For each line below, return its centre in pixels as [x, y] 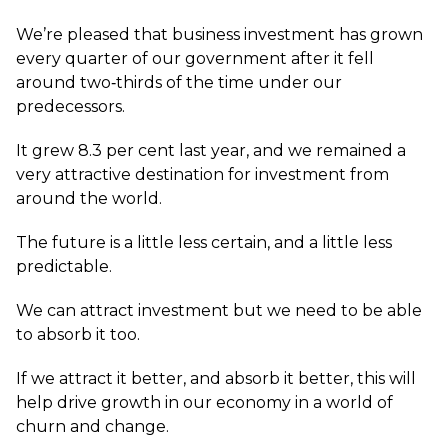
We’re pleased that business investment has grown [219, 34]
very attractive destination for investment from [202, 174]
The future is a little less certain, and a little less [204, 242]
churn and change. [92, 426]
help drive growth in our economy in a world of [204, 402]
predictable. [64, 266]
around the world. [89, 198]
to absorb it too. [78, 334]
